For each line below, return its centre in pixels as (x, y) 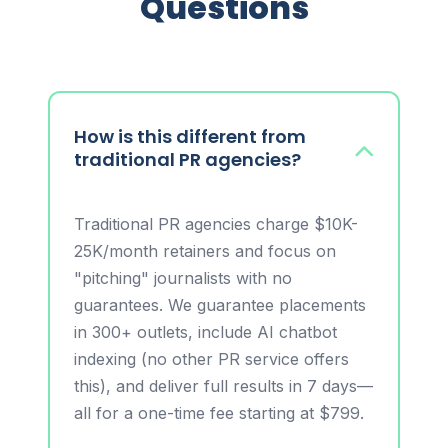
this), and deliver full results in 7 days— (223, 386)
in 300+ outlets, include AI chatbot (205, 332)
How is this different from (190, 137)
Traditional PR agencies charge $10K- (216, 224)
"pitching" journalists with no (183, 278)
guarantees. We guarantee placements (220, 305)
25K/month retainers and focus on (205, 251)
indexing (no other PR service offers (211, 359)
